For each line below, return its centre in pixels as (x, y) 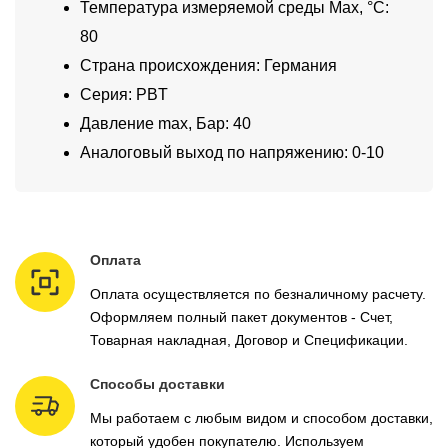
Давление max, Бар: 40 (165, 124)
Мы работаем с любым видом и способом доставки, (261, 418)
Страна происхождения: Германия (208, 66)
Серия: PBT (124, 95)
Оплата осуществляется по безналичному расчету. (258, 294)
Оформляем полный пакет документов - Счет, (241, 317)
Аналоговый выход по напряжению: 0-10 (232, 153)
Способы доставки (157, 384)
